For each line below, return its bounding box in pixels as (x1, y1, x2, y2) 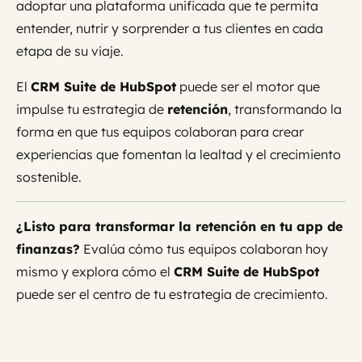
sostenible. (16, 169, 82, 186)
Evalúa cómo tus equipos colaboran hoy (80, 241, 328, 258)
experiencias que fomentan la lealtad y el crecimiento (16, 146, 341, 163)
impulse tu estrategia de (16, 101, 167, 118)
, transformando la (228, 101, 342, 118)
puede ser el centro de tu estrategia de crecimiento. (16, 286, 328, 303)
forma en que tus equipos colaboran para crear (16, 124, 304, 141)
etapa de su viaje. (16, 43, 124, 60)
